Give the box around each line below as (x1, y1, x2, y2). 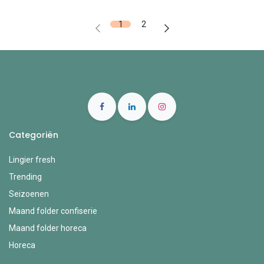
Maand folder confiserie (9, 206, 97, 216)
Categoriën (9, 129, 61, 141)
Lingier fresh (9, 155, 55, 165)
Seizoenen (9, 189, 49, 199)
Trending (9, 172, 42, 182)
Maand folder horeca (9, 223, 87, 233)
